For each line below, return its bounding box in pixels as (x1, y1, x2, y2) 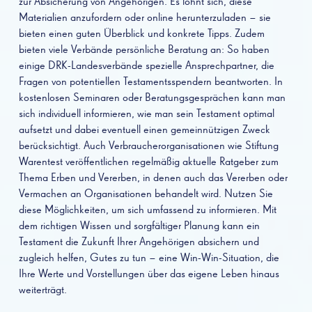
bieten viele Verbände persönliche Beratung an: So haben (19, 44, 270, 56)
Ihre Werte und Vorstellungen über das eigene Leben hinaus (19, 268, 279, 280)
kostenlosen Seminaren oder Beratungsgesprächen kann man (19, 92, 286, 104)
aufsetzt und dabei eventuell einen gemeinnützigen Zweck (19, 124, 270, 136)
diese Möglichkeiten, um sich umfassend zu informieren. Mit (19, 204, 276, 216)
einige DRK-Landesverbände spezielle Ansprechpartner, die (19, 60, 274, 72)
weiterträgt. (19, 284, 67, 296)
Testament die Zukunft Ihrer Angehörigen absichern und (19, 236, 259, 248)
